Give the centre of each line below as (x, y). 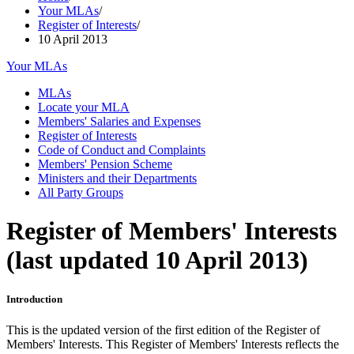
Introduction (34, 299)
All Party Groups (81, 192)
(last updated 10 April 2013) (157, 260)
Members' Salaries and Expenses (119, 121)
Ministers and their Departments (117, 178)
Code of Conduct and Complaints (122, 150)
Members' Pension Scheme (105, 164)
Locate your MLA (84, 107)
